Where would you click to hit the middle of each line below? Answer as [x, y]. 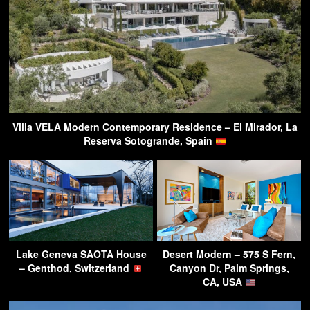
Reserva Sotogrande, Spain [150, 141]
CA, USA [224, 282]
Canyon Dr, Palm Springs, [229, 268]
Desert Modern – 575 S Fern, [229, 254]
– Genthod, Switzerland [75, 268]
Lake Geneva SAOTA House [81, 254]
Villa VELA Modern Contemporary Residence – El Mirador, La [155, 127]
